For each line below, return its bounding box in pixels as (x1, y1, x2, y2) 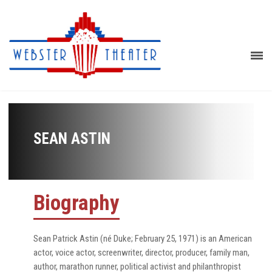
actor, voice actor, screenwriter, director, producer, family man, (33, 246, 250, 258)
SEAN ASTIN (33, 129, 110, 148)
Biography (33, 190, 120, 216)
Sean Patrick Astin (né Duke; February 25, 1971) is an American (33, 233, 252, 244)
